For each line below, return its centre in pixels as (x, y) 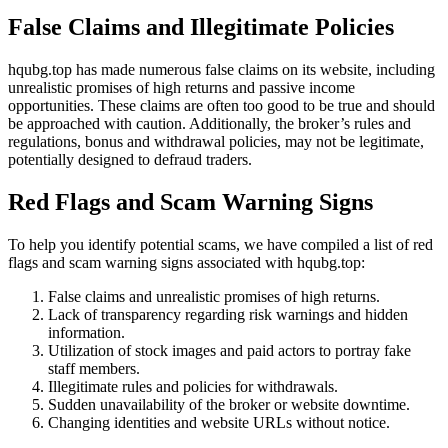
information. (86, 332)
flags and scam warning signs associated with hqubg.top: (186, 262)
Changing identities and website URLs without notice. (219, 422)
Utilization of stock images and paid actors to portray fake (229, 350)
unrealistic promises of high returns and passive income (181, 87)
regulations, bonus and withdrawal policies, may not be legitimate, (216, 141)
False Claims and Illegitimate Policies (201, 26)
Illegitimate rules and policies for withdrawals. (193, 386)
